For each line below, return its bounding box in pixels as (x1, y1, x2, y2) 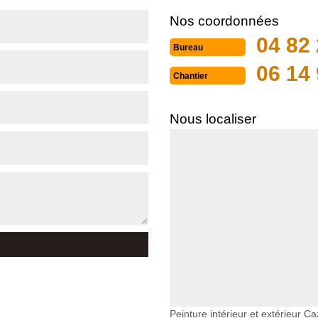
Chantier (173, 70, 208, 81)
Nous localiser (170, 111, 256, 126)
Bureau (173, 42, 203, 53)
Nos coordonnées (170, 13, 279, 28)
